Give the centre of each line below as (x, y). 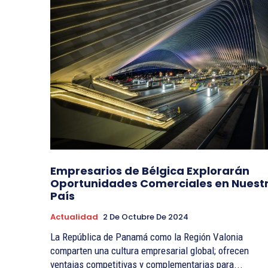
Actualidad (74, 217)
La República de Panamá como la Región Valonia (147, 237)
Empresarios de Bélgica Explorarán (150, 171)
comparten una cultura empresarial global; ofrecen (150, 251)
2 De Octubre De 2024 (146, 217)
